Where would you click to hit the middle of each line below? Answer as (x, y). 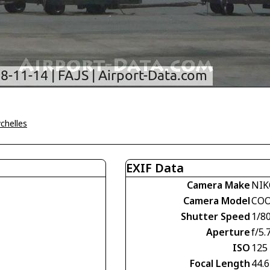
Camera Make (218, 185)
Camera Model (217, 201)
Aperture (228, 232)
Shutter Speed (215, 216)
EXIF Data (155, 168)
